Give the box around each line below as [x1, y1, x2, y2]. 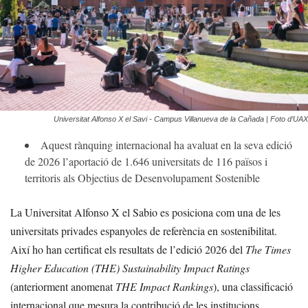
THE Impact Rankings [115, 279, 213, 294]
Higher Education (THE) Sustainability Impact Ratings [10, 261, 250, 276]
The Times [245, 242, 291, 257]
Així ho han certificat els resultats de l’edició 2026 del [10, 242, 245, 257]
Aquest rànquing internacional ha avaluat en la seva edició [41, 137, 292, 153]
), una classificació [213, 279, 293, 294]
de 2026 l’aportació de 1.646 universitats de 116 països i [25, 154, 267, 169]
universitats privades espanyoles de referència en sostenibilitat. [10, 223, 277, 239]
